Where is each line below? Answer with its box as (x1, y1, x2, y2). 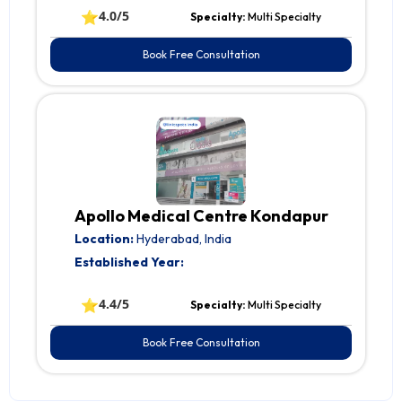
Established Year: (74, 254, 184, 271)
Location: (74, 231, 134, 248)
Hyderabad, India (133, 231, 232, 248)
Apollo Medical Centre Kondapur (74, 205, 328, 227)
